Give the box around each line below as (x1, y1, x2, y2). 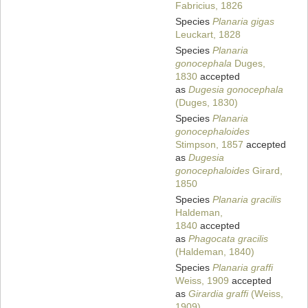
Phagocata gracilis (188, 233, 268, 245)
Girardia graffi (188, 288, 248, 300)
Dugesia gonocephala (188, 84, 283, 96)
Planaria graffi (212, 262, 273, 274)
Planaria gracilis (212, 194, 281, 206)
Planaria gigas (212, 16, 274, 27)
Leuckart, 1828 (175, 29, 241, 41)
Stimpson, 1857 (175, 139, 243, 151)
